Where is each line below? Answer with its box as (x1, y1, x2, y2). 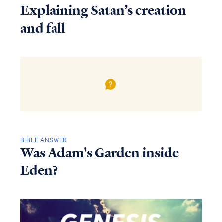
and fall (20, 19, 65, 37)
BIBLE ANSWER (20, 136, 68, 145)
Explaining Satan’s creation (20, 1, 186, 19)
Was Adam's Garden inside (20, 144, 179, 162)
